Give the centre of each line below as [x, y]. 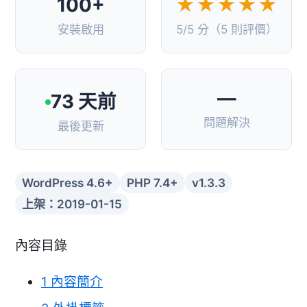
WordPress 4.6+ [67, 183]
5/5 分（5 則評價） [226, 29]
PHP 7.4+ [152, 183]
